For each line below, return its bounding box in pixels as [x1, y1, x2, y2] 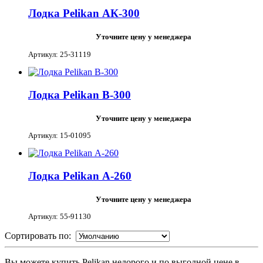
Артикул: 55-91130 [28, 212, 91, 221]
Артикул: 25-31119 [28, 49, 91, 59]
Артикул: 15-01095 [28, 131, 91, 140]
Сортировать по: [5, 231, 76, 241]
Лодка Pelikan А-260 [28, 170, 131, 183]
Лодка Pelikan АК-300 [28, 7, 140, 20]
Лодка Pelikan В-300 [28, 88, 131, 101]
